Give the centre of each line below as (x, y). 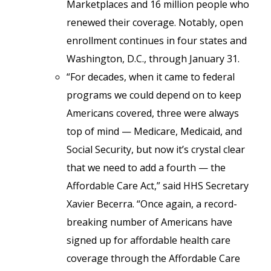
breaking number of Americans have (149, 222)
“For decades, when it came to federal (151, 77)
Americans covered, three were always (153, 113)
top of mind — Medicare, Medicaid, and (154, 131)
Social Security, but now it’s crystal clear (156, 149)
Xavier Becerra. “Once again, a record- (152, 204)
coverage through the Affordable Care (153, 258)
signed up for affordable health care (149, 240)
